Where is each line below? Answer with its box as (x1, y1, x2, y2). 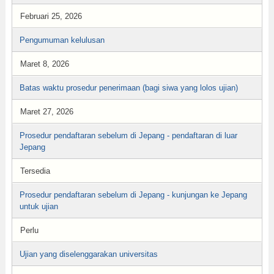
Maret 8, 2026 (20, 59, 69, 68)
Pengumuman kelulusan (19, 35, 105, 45)
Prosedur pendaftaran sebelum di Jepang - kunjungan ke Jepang (19, 190, 247, 199)
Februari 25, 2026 (20, 12, 82, 21)
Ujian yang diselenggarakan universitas (19, 250, 158, 259)
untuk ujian (19, 202, 58, 211)
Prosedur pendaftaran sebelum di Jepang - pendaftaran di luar (19, 131, 237, 140)
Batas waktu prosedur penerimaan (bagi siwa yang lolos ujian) (19, 83, 238, 92)
